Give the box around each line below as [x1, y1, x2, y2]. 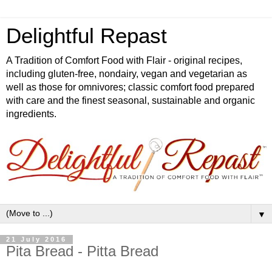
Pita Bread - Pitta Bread [6, 243, 158, 260]
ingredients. [6, 109, 56, 119]
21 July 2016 [6, 236, 67, 243]
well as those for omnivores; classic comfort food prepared [6, 82, 254, 92]
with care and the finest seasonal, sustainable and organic [6, 95, 255, 106]
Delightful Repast [6, 24, 167, 47]
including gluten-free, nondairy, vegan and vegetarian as [6, 69, 247, 79]
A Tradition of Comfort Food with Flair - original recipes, [6, 55, 242, 66]
